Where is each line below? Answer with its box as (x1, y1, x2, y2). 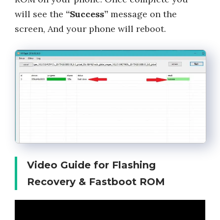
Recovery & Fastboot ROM (27, 176, 165, 188)
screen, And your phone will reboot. (15, 23, 166, 35)
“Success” (66, 8, 108, 20)
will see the (15, 8, 66, 20)
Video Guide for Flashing (27, 159, 156, 171)
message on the (108, 8, 177, 20)
